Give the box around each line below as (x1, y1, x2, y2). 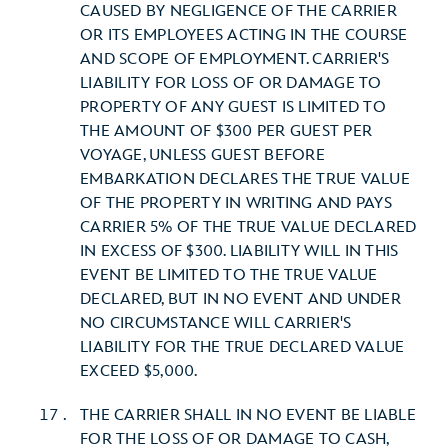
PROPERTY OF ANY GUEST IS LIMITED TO (80, 98, 386, 117)
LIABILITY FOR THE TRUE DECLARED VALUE (80, 338, 405, 357)
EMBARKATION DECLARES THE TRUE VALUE (80, 170, 410, 189)
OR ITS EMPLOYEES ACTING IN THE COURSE (80, 26, 408, 45)
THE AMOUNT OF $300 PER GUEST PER (80, 122, 372, 141)
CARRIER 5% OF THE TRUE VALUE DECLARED (80, 218, 417, 237)
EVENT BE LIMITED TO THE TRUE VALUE (80, 266, 378, 285)
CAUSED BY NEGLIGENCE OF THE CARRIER (80, 2, 397, 21)
